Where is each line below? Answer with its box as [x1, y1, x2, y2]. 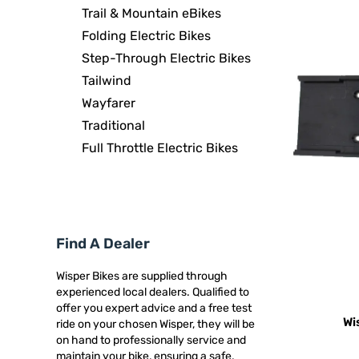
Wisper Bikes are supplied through [56, 269, 228, 283]
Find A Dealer [56, 235, 150, 252]
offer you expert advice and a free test [56, 301, 252, 315]
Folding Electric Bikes [82, 28, 211, 43]
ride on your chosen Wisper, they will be [56, 317, 255, 331]
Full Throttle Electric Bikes [82, 140, 238, 155]
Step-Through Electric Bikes [82, 50, 251, 66]
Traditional [82, 118, 145, 133]
